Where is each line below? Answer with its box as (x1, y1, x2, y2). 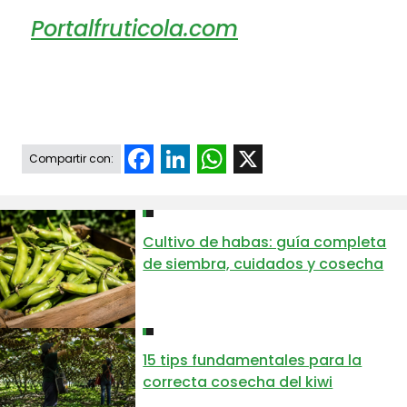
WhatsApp (226, 148, 303, 170)
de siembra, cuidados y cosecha (143, 253, 384, 275)
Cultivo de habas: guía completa (143, 232, 387, 253)
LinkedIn (190, 148, 247, 170)
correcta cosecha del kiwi (143, 372, 333, 393)
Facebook (154, 148, 225, 170)
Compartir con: (29, 151, 114, 167)
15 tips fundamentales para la (143, 350, 362, 372)
